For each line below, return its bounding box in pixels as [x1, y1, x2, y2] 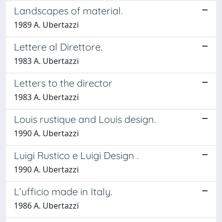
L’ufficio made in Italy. [14, 185, 112, 198]
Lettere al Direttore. [14, 40, 103, 53]
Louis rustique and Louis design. [14, 112, 156, 125]
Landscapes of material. [14, 4, 123, 17]
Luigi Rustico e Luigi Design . [14, 149, 139, 162]
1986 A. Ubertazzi [14, 200, 79, 211]
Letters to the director [14, 76, 112, 89]
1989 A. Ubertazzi [14, 19, 79, 30]
